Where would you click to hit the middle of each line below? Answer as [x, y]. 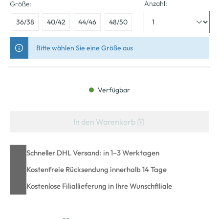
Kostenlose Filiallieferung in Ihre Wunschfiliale [99, 186]
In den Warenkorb [104, 121]
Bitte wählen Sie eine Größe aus [85, 48]
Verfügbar [113, 90]
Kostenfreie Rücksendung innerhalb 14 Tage [97, 169]
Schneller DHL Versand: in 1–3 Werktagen [93, 153]
